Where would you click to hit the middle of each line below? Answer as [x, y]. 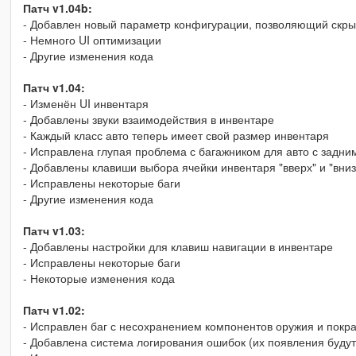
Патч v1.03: [54, 230]
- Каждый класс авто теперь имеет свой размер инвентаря [176, 135]
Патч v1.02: [54, 310]
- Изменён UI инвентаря [85, 103]
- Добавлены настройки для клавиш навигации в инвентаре [178, 246]
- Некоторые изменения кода [99, 278]
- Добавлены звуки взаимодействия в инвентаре [148, 119]
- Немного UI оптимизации [92, 39]
